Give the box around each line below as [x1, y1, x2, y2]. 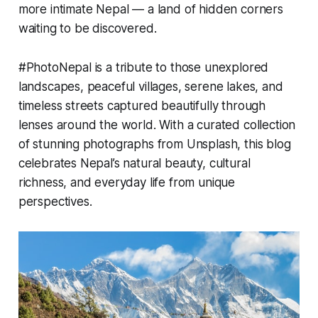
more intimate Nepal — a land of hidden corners [18, 1, 283, 16]
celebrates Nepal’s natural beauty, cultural [18, 155, 251, 170]
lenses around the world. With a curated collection [18, 117, 296, 132]
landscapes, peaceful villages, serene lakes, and [18, 79, 283, 94]
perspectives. [18, 194, 92, 209]
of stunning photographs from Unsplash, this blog [18, 136, 291, 151]
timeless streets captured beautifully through [18, 98, 266, 113]
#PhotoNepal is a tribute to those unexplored [18, 60, 269, 75]
